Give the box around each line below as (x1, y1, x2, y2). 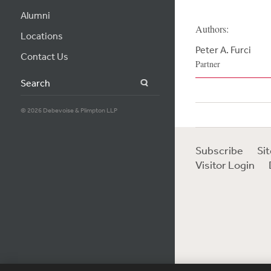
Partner (195, 58, 220, 70)
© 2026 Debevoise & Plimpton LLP (20, 106, 117, 115)
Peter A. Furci (195, 44, 251, 56)
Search (148, 77, 178, 89)
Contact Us (20, 50, 68, 62)
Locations (20, 30, 63, 42)
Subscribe (195, 143, 243, 157)
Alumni (20, 9, 50, 21)
